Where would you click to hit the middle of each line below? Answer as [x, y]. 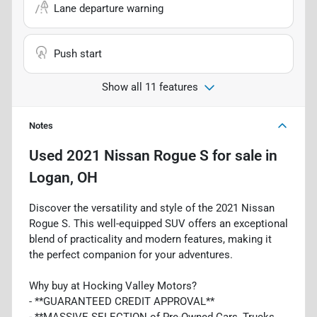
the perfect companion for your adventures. [131, 254]
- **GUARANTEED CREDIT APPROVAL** [122, 301]
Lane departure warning [109, 8]
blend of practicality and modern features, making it [150, 239]
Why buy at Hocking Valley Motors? [113, 286]
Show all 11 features [150, 87]
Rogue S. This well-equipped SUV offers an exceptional [158, 223]
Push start [78, 53]
